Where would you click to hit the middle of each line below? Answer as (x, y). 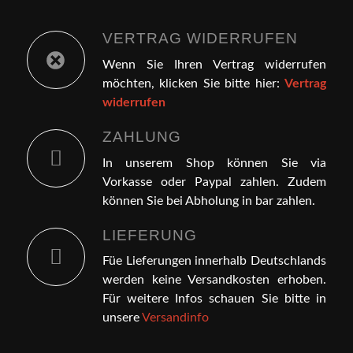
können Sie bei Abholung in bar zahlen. (208, 201)
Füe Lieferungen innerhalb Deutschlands (214, 261)
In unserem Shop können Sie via (214, 163)
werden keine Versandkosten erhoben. (214, 280)
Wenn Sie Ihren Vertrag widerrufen (214, 64)
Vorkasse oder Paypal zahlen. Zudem (214, 182)
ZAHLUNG (141, 136)
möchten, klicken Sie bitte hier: (193, 83)
